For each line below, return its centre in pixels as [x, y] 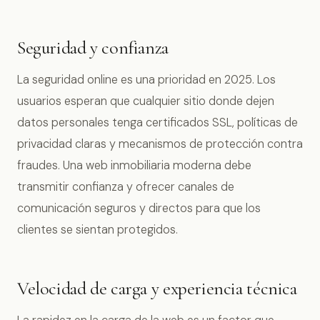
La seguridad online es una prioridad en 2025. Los [146, 80]
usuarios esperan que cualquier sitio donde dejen [146, 101]
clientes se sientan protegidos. [97, 230]
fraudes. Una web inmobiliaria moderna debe [134, 166]
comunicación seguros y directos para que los [139, 209]
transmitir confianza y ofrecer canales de [126, 187]
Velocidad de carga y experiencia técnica [157, 288]
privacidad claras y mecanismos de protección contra [160, 144]
